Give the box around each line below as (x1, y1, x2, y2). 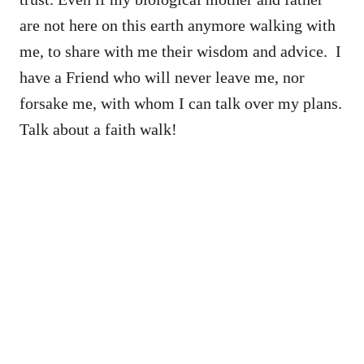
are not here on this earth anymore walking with (19, 15, 336, 34)
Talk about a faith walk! (19, 119, 181, 138)
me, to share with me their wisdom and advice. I (19, 41, 341, 60)
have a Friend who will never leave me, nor (19, 67, 305, 86)
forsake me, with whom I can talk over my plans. (19, 93, 342, 112)
